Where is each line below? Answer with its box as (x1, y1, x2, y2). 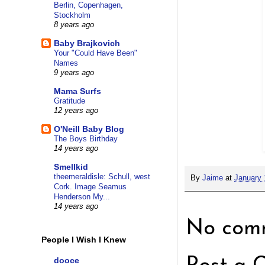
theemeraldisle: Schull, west (54, 172, 150, 182)
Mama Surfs (54, 86, 101, 96)
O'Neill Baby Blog (54, 124, 124, 134)
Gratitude (54, 96, 85, 106)
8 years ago (54, 21, 94, 30)
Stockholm (54, 11, 91, 20)
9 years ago (54, 69, 94, 77)
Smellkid (54, 162, 88, 172)
